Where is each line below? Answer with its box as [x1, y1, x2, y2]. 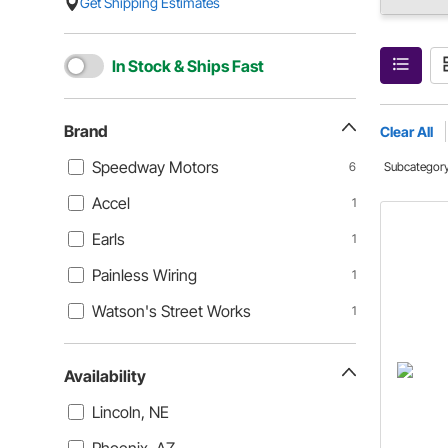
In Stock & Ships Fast [112, 56, 264, 76]
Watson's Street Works [92, 301, 251, 321]
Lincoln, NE [92, 402, 169, 422]
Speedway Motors [92, 157, 219, 177]
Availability [64, 366, 146, 386]
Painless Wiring [92, 265, 197, 285]
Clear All [380, 122, 434, 140]
